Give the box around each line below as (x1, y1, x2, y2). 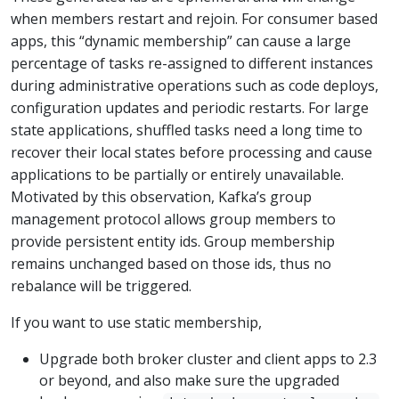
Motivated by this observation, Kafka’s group (11, 186, 312, 207)
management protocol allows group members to (11, 208, 336, 229)
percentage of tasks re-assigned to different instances (11, 53, 373, 73)
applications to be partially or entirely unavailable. (11, 164, 344, 184)
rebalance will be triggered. (11, 275, 191, 296)
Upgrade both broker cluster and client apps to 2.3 (39, 348, 377, 369)
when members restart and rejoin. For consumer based (11, 8, 378, 28)
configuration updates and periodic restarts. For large (11, 97, 369, 118)
